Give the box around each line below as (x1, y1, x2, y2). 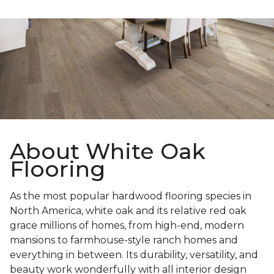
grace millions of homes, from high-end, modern (10, 220, 244, 232)
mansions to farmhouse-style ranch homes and (10, 234, 238, 246)
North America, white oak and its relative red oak (10, 205, 246, 217)
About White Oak (10, 138, 206, 165)
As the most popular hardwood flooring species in (10, 190, 251, 202)
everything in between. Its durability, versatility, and (10, 249, 258, 261)
